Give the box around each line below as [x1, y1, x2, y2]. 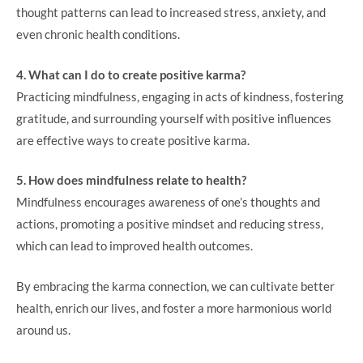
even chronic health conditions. [16, 27, 180, 41]
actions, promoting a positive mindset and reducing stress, [16, 216, 323, 231]
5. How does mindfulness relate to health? [16, 173, 246, 187]
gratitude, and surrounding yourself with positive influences [16, 110, 331, 126]
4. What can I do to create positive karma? [16, 66, 246, 82]
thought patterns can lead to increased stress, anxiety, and [16, 5, 326, 19]
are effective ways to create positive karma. [16, 132, 250, 147]
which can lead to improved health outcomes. [16, 238, 253, 253]
